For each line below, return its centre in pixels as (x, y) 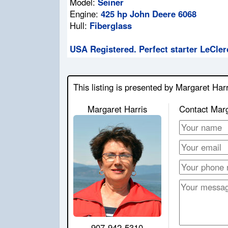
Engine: (85, 13)
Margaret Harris (117, 109)
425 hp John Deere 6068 (149, 13)
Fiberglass (111, 25)
